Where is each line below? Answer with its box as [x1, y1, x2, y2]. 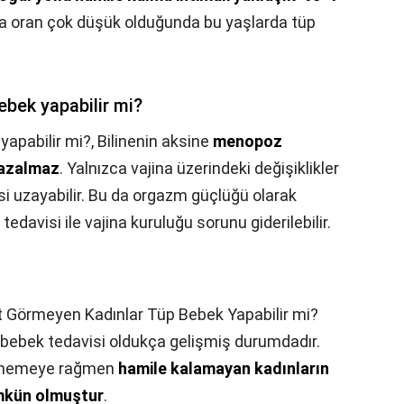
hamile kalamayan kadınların [118, 359, 329, 379]
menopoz [213, 132, 282, 151]
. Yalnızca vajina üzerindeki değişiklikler [60, 159, 339, 179]
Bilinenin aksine [97, 132, 213, 151]
